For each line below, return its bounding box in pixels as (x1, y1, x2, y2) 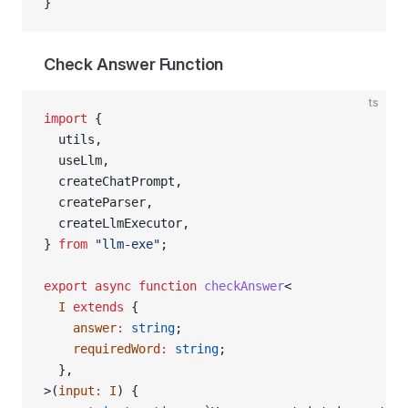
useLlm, (44, 153, 109, 168)
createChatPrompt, (44, 174, 182, 189)
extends (66, 300, 124, 314)
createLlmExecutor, (44, 216, 189, 230)
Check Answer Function (44, 55, 224, 74)
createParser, (44, 195, 153, 209)
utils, (44, 132, 102, 147)
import (44, 111, 87, 126)
